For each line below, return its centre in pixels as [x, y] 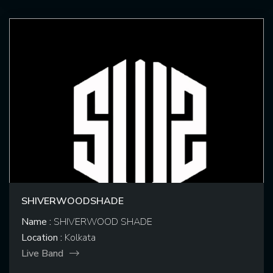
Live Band [42, 254]
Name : [36, 222]
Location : [42, 238]
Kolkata [79, 238]
